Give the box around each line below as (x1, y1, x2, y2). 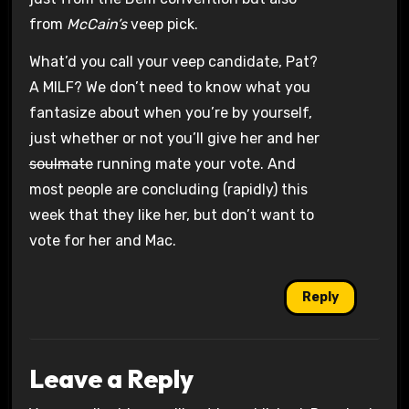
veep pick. (126, 15, 198, 33)
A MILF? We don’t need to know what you (28, 78, 310, 96)
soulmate (28, 154, 93, 173)
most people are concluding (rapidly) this (28, 180, 308, 198)
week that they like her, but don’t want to (28, 205, 314, 224)
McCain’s (66, 15, 127, 33)
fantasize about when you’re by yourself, (28, 103, 312, 121)
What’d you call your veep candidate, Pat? (28, 52, 318, 70)
